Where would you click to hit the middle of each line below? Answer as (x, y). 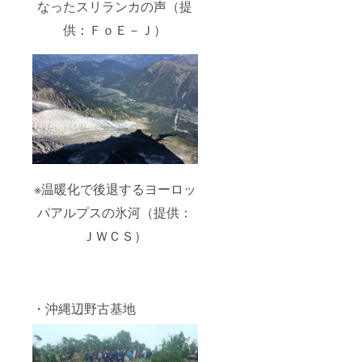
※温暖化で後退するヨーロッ (115, 189)
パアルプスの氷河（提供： (115, 213)
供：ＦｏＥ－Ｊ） (115, 29)
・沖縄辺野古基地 (84, 309)
